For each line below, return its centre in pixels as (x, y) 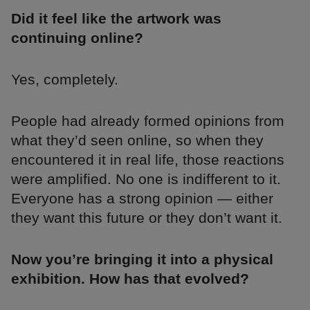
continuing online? (77, 38)
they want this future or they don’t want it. (147, 218)
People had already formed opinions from (148, 121)
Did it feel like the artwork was (116, 19)
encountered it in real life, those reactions (148, 160)
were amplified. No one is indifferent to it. (146, 179)
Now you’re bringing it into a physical (142, 259)
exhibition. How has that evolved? (130, 279)
